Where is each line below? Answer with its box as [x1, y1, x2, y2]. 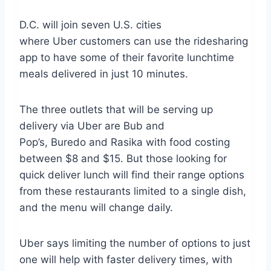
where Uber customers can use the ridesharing [19, 34, 248, 47]
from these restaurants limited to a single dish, [19, 184, 246, 197]
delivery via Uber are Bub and [19, 119, 165, 132]
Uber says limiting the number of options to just [19, 237, 250, 249]
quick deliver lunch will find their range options [19, 168, 244, 181]
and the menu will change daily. [19, 201, 173, 214]
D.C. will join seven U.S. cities [19, 18, 162, 31]
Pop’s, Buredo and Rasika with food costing [19, 135, 230, 148]
